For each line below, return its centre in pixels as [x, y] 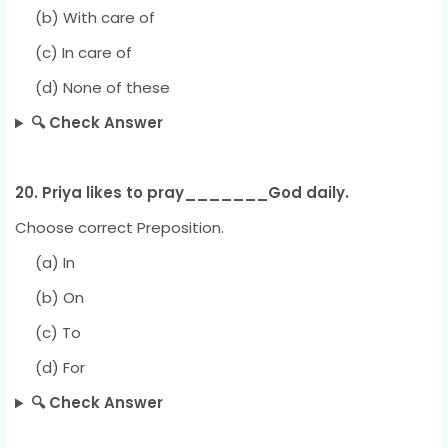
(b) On [49, 298]
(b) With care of [85, 18]
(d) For [50, 368]
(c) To [48, 333]
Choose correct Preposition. [119, 228]
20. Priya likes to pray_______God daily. [182, 193]
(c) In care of [73, 53]
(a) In [45, 263]
